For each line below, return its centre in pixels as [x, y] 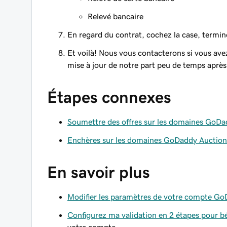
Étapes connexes [109, 97]
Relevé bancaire [116, 16]
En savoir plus [99, 172]
